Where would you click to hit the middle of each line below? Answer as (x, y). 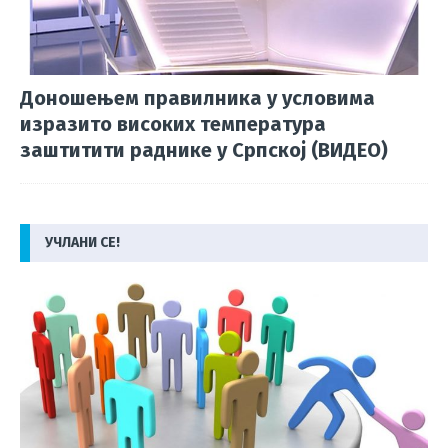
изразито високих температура (173, 124)
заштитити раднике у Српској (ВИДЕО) (204, 150)
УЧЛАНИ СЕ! (82, 243)
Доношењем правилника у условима (197, 98)
